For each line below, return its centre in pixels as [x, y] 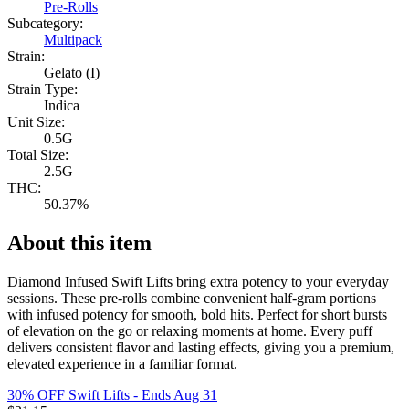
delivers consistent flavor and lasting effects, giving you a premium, [201, 348]
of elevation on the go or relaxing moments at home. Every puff [190, 331]
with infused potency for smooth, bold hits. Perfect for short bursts [197, 315]
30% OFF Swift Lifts [68, 395]
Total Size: [38, 155]
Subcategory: [45, 24]
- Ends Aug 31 [173, 395]
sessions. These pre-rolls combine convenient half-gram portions [192, 299]
